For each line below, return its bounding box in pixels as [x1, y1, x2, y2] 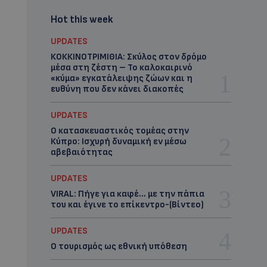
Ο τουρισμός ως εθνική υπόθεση [50, 241, 187, 252]
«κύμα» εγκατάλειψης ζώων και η [50, 73, 193, 84]
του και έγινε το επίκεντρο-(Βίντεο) [50, 199, 204, 210]
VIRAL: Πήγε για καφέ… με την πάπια [50, 188, 204, 200]
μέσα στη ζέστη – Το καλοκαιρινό [50, 62, 193, 73]
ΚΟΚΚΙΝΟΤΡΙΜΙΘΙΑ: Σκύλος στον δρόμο [50, 51, 207, 63]
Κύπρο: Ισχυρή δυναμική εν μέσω [50, 136, 187, 147]
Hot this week [50, 14, 113, 26]
